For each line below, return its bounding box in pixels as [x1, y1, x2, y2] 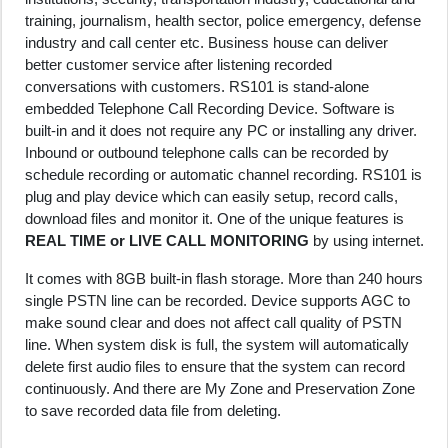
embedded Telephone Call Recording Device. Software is [24, 100, 395, 118]
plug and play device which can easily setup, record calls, [24, 188, 398, 206]
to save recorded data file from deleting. [24, 401, 281, 419]
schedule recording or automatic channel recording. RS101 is [24, 166, 422, 184]
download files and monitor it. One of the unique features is [24, 210, 404, 228]
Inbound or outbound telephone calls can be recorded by [24, 144, 389, 162]
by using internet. [308, 232, 424, 250]
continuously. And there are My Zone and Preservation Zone [24, 379, 415, 397]
